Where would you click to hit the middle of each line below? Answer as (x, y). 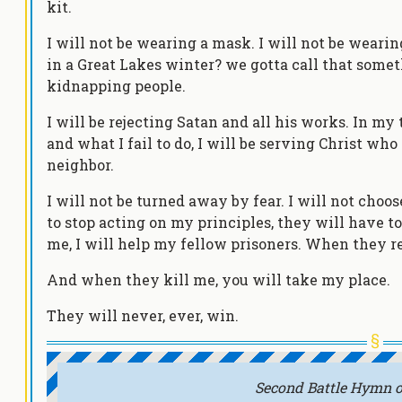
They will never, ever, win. (143, 315)
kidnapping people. (116, 86)
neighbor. (80, 165)
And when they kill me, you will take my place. (218, 280)
